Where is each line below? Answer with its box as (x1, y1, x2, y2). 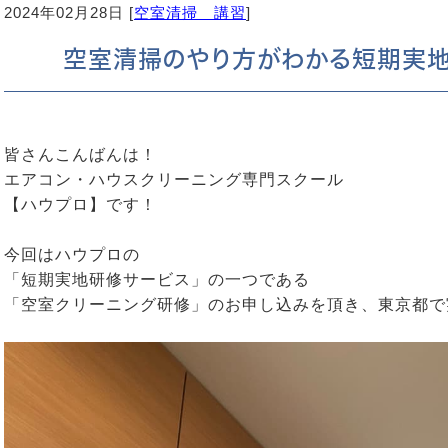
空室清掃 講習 (134, 4, 246, 21)
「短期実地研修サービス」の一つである (4, 271, 310, 288)
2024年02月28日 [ (4, 4, 134, 21)
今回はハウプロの (4, 246, 140, 263)
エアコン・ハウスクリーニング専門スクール (4, 171, 344, 188)
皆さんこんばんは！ (4, 146, 157, 163)
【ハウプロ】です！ (4, 196, 157, 213)
